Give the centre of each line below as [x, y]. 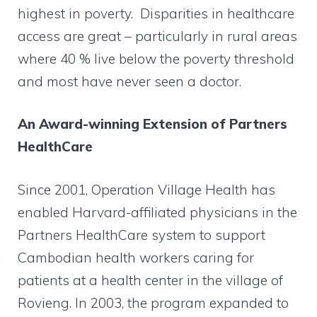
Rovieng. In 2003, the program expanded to [153, 302]
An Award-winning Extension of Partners [152, 124]
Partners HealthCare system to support [142, 235]
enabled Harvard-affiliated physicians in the [157, 212]
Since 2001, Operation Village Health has [146, 189]
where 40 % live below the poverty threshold [156, 58]
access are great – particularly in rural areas [157, 36]
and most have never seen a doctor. [129, 81]
